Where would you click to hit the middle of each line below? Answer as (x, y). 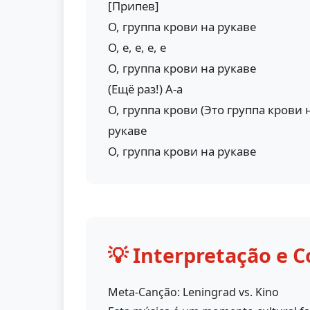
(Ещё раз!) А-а (145, 89)
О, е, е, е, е (137, 47)
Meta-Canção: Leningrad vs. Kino (193, 292)
